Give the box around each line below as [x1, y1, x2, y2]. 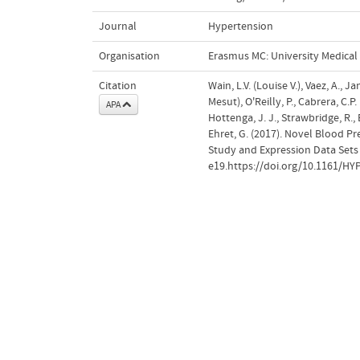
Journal [98, 19, 137, 33]
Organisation [98, 49, 160, 63]
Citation [98, 79, 137, 92]
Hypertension [207, 19, 273, 33]
